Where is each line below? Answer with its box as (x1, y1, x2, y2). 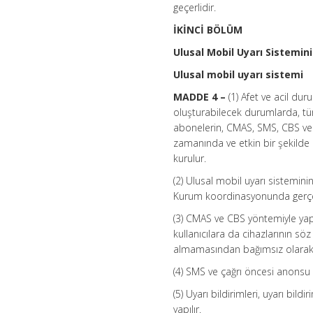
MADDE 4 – (173, 90, 226, 104)
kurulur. (173, 152, 207, 166)
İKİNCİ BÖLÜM (173, 23, 243, 37)
